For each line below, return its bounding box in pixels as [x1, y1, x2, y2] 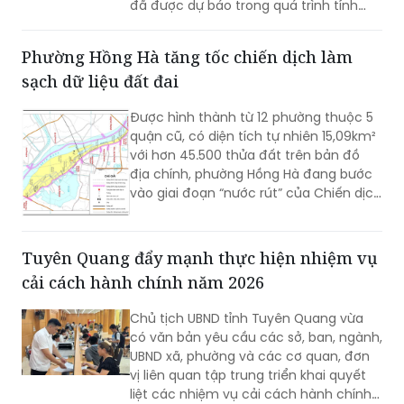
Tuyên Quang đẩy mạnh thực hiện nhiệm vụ [22, 246, 378, 269]
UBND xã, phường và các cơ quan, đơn [130, 346, 370, 365]
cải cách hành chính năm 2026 [22, 271, 264, 293]
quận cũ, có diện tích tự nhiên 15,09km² [130, 126, 376, 145]
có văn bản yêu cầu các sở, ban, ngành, [130, 327, 382, 346]
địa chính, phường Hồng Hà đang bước [130, 164, 372, 183]
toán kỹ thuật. [130, 14, 218, 33]
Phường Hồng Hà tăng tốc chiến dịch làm [22, 45, 353, 68]
